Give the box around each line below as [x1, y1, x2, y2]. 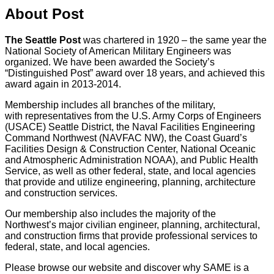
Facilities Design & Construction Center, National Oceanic [5, 143, 256, 154]
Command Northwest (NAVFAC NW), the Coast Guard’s [5, 132, 247, 143]
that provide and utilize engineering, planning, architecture [5, 176, 256, 187]
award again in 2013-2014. [5, 78, 121, 89]
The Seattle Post [5, 34, 81, 45]
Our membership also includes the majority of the [5, 208, 216, 219]
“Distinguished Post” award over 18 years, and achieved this [5, 67, 265, 78]
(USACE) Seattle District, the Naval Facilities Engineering [5, 121, 255, 132]
